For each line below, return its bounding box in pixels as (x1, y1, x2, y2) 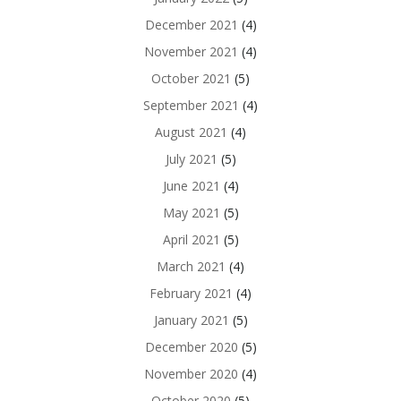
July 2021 (165, 149, 218, 167)
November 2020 (144, 364, 238, 382)
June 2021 (162, 176, 220, 194)
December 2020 (144, 337, 238, 355)
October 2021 (151, 69, 231, 87)
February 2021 (149, 284, 233, 302)
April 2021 (162, 230, 220, 248)
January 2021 (153, 311, 229, 328)
